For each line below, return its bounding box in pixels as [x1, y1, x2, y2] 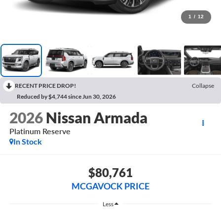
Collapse [192, 81, 214, 89]
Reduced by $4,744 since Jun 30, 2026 [17, 92, 116, 100]
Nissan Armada [45, 109, 147, 127]
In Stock [13, 137, 42, 147]
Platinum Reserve [9, 126, 71, 136]
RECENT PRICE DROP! [15, 81, 76, 89]
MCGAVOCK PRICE [72, 180, 149, 191]
